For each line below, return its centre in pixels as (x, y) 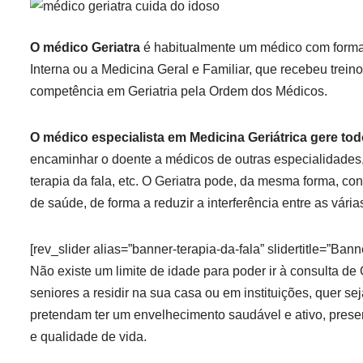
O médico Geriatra (85, 47)
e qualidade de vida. (88, 337)
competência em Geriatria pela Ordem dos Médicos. (179, 91)
